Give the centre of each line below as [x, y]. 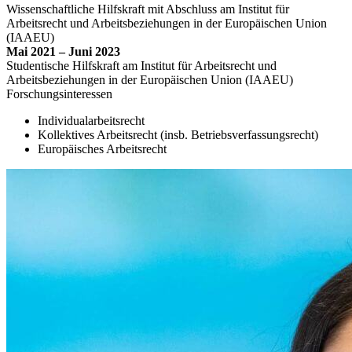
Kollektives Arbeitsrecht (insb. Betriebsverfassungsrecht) [178, 134]
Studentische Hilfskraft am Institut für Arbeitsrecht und [141, 65]
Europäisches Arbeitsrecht [102, 148]
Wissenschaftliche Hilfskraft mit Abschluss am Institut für [148, 9]
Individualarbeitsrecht [91, 120]
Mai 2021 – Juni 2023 [63, 51]
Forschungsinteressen [59, 93]
